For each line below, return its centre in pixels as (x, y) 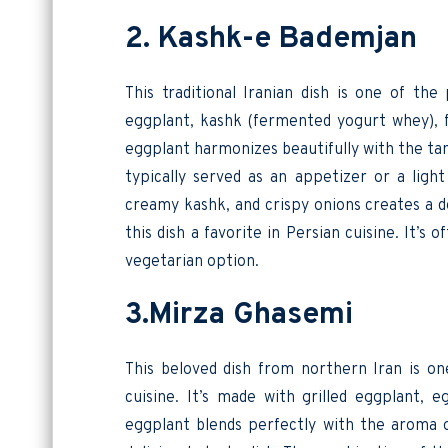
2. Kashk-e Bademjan (285, 39)
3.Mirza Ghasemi (253, 315)
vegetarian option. (195, 261)
